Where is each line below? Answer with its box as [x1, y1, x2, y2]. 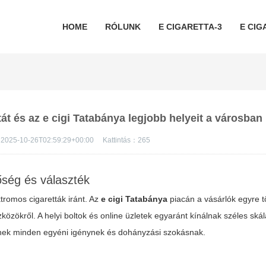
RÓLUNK [104, 22, 141, 31]
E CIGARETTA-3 [158, 22, 222, 31]
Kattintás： [103, 136, 138, 144]
